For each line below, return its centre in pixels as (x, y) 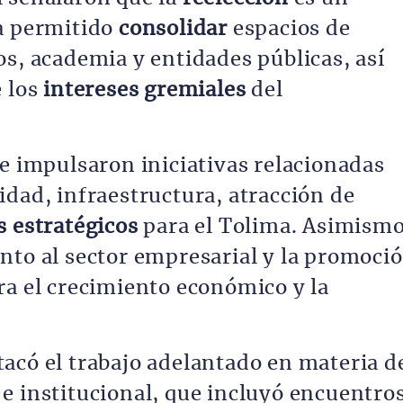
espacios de (289, 29)
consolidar (171, 29)
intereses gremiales (145, 90)
